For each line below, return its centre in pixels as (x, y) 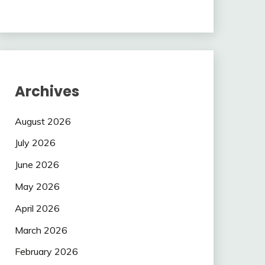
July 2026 (35, 143)
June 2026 (37, 165)
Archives (47, 91)
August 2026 (43, 121)
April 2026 (37, 208)
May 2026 (37, 187)
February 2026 (46, 252)
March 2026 (41, 230)
